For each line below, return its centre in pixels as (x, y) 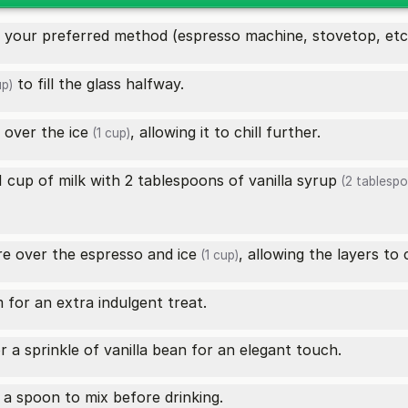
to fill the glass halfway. (98, 84)
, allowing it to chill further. (225, 132)
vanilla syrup (293, 180)
